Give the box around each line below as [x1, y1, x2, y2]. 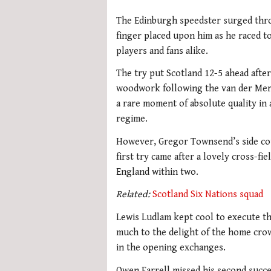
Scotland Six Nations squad [152, 189, 263, 201]
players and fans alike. [116, 45, 208, 57]
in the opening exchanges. [116, 241, 226, 253]
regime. [116, 113, 148, 125]
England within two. [116, 166, 198, 178]
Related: [116, 189, 152, 201]
